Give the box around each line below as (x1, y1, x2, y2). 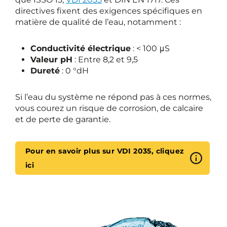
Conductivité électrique (30, 44, 131, 53)
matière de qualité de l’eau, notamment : (15, 17, 181, 27)
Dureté (30, 66, 60, 75)
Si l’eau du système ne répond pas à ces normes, (15, 92, 211, 102)
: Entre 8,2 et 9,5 (72, 55, 138, 64)
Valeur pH (30, 55, 72, 64)
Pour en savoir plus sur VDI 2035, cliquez (25, 146, 184, 156)
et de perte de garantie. (15, 115, 110, 124)
